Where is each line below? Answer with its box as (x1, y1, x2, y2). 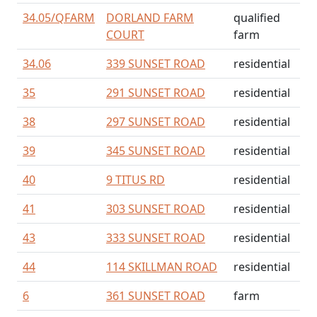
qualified (234, 10, 280, 25)
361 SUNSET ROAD (106, 288, 205, 304)
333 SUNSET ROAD (106, 230, 205, 246)
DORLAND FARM (106, 10, 194, 25)
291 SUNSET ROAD (106, 85, 205, 100)
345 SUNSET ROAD (106, 143, 205, 158)
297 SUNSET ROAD (106, 114, 205, 129)
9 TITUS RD (106, 172, 165, 188)
